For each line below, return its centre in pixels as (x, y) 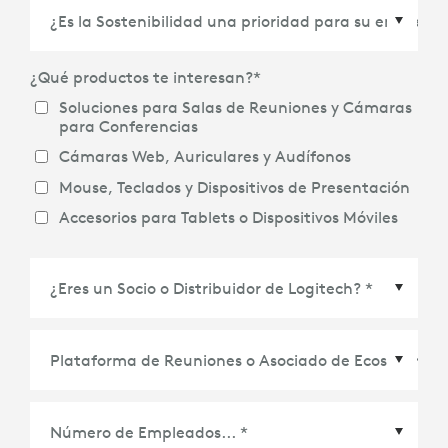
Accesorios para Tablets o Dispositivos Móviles (228, 217)
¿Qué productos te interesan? (141, 77)
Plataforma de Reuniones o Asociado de (200, 421)
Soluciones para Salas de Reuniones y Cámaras (235, 106)
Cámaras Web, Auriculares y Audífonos (204, 156)
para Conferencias (128, 125)
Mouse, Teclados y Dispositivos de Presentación (234, 186)
